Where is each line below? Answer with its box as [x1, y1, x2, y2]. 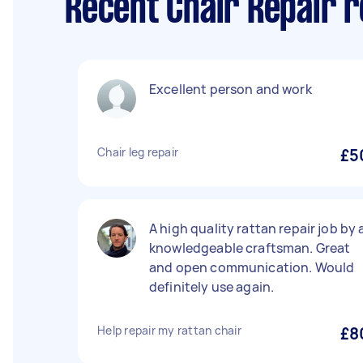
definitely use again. [149, 278, 275, 296]
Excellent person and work [149, 80, 312, 98]
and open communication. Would [149, 258, 355, 276]
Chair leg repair [97, 144, 178, 160]
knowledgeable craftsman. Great [149, 239, 351, 257]
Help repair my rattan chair [97, 322, 241, 338]
